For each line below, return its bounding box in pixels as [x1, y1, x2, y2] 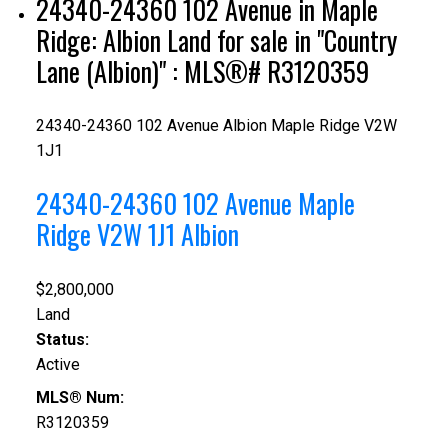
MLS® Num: [35, 387, 124, 407]
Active [35, 354, 80, 374]
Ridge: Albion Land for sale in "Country [35, 21, 397, 61]
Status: [35, 329, 89, 349]
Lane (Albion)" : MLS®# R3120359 [35, 52, 369, 92]
